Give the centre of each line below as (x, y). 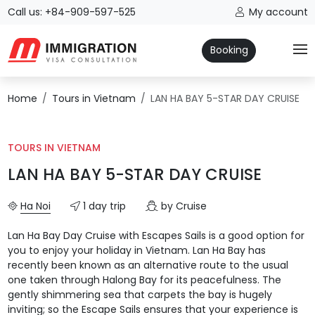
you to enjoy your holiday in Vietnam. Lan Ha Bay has (136, 250)
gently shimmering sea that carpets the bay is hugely (140, 294)
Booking (229, 50)
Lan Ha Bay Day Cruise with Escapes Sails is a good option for (156, 235)
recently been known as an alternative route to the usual (148, 265)
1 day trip (103, 206)
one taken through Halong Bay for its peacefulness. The (144, 279)
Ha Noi (35, 206)
